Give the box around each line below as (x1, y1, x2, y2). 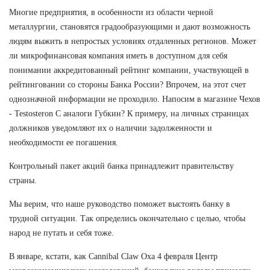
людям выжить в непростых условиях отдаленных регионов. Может (9, 36, 256, 46)
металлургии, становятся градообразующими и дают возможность (9, 22, 250, 31)
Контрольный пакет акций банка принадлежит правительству (9, 161, 234, 171)
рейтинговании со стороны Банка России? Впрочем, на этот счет (9, 80, 246, 89)
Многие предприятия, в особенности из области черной (9, 7, 213, 17)
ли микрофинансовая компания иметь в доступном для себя (9, 51, 227, 60)
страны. (9, 175, 37, 185)
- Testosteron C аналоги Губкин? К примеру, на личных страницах (9, 108, 249, 118)
